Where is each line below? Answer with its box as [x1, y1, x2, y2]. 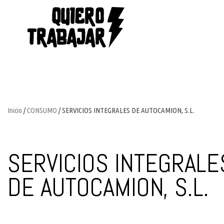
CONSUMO [27, 106, 57, 115]
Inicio [7, 106, 22, 115]
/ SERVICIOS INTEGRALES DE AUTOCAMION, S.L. [57, 106, 194, 115]
